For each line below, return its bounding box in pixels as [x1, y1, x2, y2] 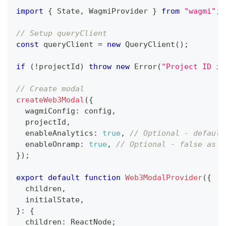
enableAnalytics [16, 128, 93, 138]
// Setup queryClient [16, 28, 107, 38]
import [16, 6, 43, 16]
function [84, 173, 121, 182]
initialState [16, 195, 80, 204]
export [16, 173, 43, 182]
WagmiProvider [84, 6, 152, 16]
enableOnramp [16, 139, 80, 149]
